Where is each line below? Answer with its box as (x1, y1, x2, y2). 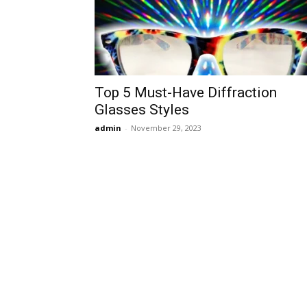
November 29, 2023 (131, 123, 201, 133)
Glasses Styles (95, 101, 189, 118)
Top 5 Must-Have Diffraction (95, 84, 277, 101)
